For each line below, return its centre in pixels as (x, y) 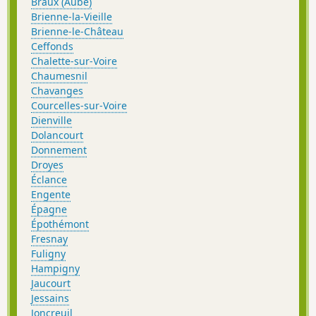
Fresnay (49, 239)
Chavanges (57, 91)
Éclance (49, 180)
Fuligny (48, 254)
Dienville (51, 121)
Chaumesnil (59, 76)
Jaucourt (51, 284)
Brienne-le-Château (77, 32)
